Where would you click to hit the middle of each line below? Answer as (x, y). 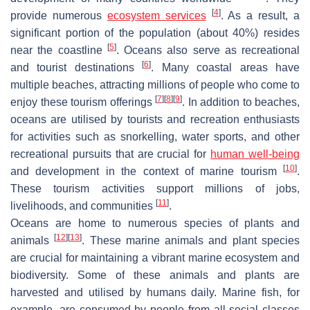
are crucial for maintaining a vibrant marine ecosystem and (155, 257)
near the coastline (59, 50)
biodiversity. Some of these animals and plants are (155, 275)
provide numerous (59, 15)
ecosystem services (156, 15)
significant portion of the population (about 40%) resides (155, 33)
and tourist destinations (76, 67)
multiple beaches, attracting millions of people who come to (155, 84)
